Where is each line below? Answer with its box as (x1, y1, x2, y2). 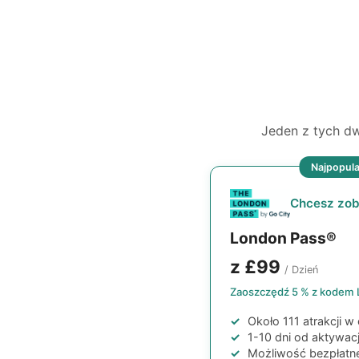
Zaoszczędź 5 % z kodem (230, 285, 357, 299)
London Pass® (230, 228, 337, 248)
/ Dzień (284, 264, 318, 276)
